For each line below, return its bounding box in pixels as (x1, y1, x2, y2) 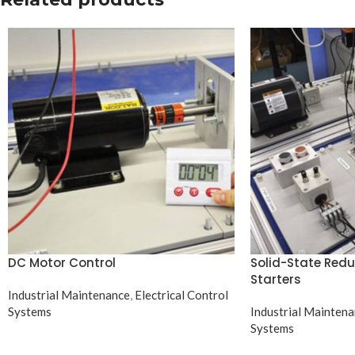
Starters (250, 270, 301, 288)
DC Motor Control (8, 254, 116, 271)
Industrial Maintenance (8, 287, 130, 302)
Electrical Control (135, 287, 228, 302)
